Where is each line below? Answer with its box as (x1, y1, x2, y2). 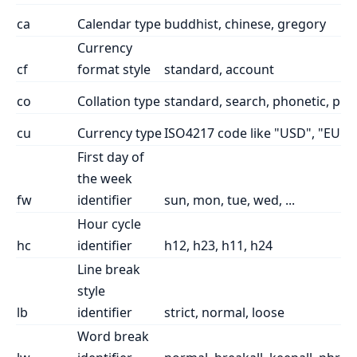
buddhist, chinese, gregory (164, 14, 326, 33)
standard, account (164, 60, 274, 78)
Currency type (77, 124, 162, 142)
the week (77, 169, 132, 187)
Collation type (77, 92, 160, 110)
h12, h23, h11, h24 (164, 236, 273, 254)
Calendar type (77, 14, 161, 33)
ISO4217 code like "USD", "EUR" (164, 124, 354, 142)
